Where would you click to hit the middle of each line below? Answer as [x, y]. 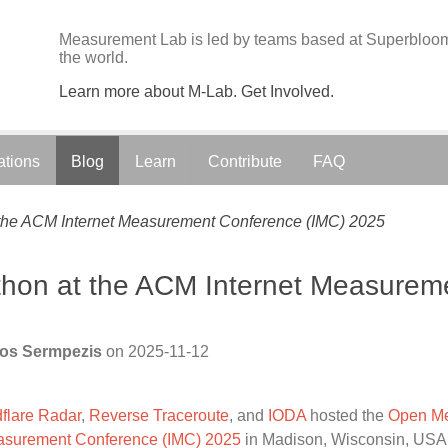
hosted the [347, 415]
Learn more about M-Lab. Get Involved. [196, 91]
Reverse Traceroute [159, 415]
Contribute [245, 161]
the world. [93, 57]
